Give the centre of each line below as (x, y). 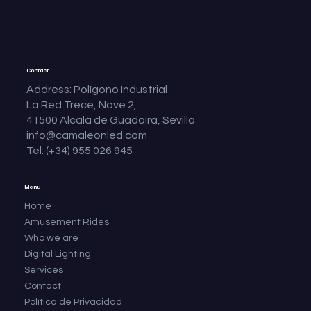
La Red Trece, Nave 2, (82, 104)
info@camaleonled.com (87, 135)
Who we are (51, 238)
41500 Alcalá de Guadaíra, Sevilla (111, 120)
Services (43, 270)
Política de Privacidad (73, 302)
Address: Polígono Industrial (97, 89)
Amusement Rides (66, 222)
